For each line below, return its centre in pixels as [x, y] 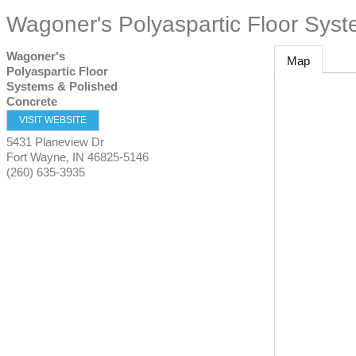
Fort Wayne [36, 157]
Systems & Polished [62, 86]
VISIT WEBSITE [53, 120]
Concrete [32, 101]
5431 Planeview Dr [55, 142]
